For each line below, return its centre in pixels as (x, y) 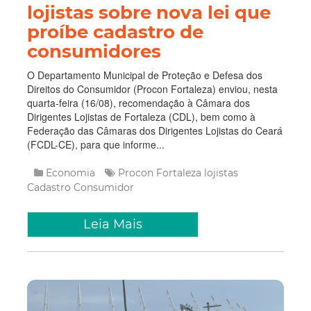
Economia (72, 173)
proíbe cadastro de (115, 32)
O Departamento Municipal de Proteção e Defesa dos (145, 75)
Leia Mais (113, 225)
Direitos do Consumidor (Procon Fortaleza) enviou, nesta (152, 89)
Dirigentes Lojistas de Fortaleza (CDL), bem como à (141, 117)
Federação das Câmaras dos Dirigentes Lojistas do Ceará (155, 131)
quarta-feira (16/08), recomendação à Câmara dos (138, 103)
